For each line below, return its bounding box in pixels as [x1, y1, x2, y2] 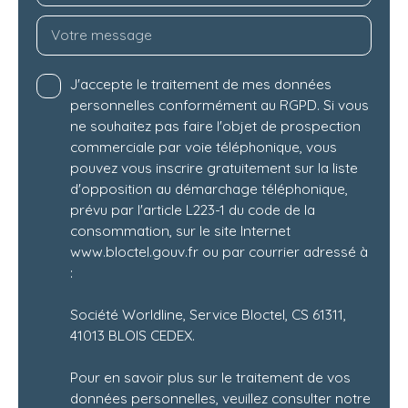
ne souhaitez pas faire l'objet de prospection [70, 117, 361, 136]
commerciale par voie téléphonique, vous [70, 138, 337, 157]
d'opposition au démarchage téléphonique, [70, 179, 348, 199]
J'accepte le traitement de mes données [70, 75, 331, 94]
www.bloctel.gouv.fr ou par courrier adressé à [70, 242, 368, 261]
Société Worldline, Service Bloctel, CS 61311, [70, 305, 346, 324]
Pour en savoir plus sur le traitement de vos [70, 368, 351, 387]
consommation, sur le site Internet [70, 221, 291, 240]
